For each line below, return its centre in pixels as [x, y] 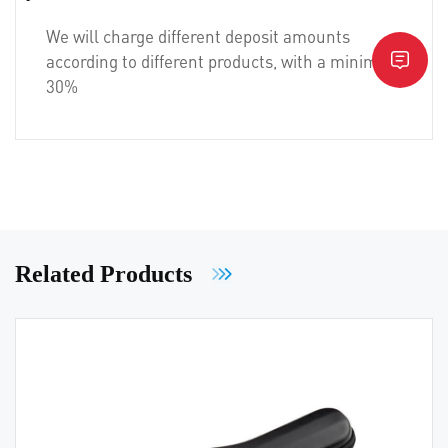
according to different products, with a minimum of [233, 60]
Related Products [103, 273]
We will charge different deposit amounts [198, 35]
